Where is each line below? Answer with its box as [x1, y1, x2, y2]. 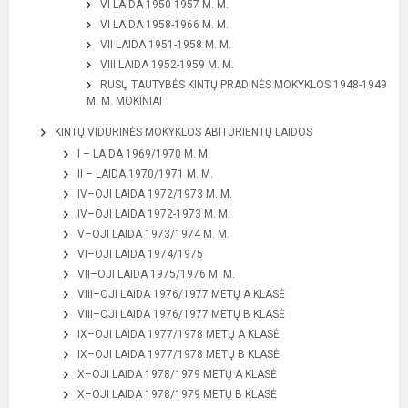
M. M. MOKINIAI [87, 95, 162, 107]
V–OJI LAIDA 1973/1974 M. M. [77, 228, 229, 240]
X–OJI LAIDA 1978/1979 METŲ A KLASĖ [77, 368, 277, 381]
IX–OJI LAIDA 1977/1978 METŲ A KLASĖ [77, 328, 280, 341]
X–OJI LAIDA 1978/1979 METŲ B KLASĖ [77, 388, 277, 401]
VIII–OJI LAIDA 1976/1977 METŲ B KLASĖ [77, 308, 285, 321]
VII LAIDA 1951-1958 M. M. [100, 38, 231, 51]
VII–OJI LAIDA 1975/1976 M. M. [77, 268, 235, 280]
